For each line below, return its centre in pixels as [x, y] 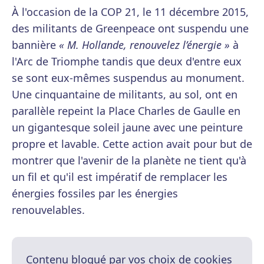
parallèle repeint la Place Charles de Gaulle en [126, 111]
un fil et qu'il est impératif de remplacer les [120, 177]
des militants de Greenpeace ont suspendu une [130, 29]
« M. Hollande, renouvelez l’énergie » [144, 45]
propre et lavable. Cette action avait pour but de [132, 144]
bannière [35, 45]
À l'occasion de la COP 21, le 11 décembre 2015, [130, 12]
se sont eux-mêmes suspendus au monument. [128, 78]
